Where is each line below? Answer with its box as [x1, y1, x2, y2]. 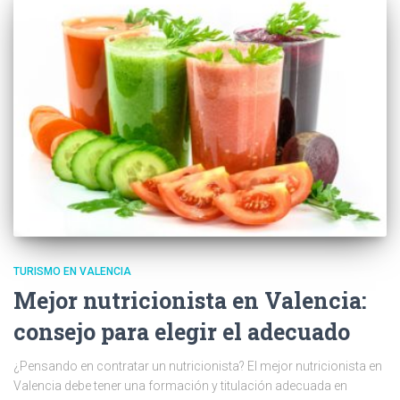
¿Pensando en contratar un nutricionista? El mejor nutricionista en [13, 359, 382, 374]
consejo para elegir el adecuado [13, 317, 350, 347]
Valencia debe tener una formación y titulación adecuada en [13, 379, 347, 394]
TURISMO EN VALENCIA [13, 265, 131, 279]
